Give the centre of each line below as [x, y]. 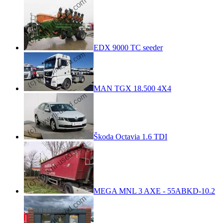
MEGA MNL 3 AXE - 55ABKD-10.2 [154, 191]
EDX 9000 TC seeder [128, 47]
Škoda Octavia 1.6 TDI [130, 136]
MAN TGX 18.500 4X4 [132, 88]
